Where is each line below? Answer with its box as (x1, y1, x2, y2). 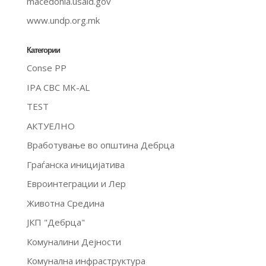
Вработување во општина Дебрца (26, 139, 175, 151)
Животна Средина (26, 197, 104, 209)
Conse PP (26, 62, 66, 74)
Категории (26, 45, 60, 56)
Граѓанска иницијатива (26, 158, 125, 170)
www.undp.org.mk (26, 14, 100, 27)
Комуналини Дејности (26, 235, 121, 248)
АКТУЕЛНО (26, 119, 75, 132)
